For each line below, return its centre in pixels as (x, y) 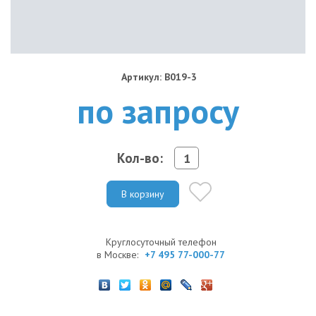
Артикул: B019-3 (159, 77)
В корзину (143, 194)
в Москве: (119, 254)
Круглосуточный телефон (161, 242)
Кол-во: (140, 158)
